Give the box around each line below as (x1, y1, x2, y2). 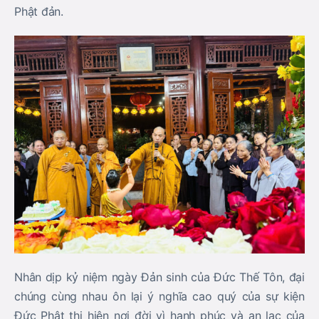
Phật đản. (14, 4, 63, 19)
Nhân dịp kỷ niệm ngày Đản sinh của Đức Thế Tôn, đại (14, 269, 305, 284)
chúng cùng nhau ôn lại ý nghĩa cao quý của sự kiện (14, 288, 305, 303)
